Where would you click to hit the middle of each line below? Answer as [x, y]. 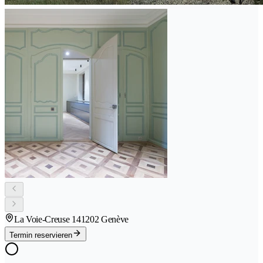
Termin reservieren [41, 235]
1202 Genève [105, 219]
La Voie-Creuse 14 [48, 219]
